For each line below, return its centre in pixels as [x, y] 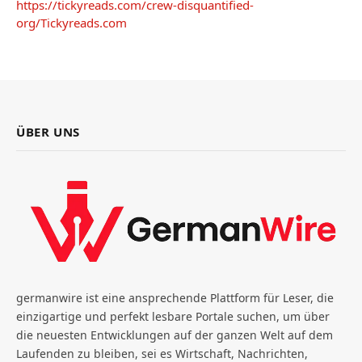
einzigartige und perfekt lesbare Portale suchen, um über [173, 317]
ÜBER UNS [48, 132]
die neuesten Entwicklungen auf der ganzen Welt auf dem [175, 335]
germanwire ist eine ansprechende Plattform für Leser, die [175, 298]
